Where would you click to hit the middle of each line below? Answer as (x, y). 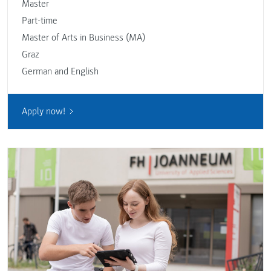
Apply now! (43, 111)
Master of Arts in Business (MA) (83, 38)
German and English (60, 72)
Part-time (39, 21)
